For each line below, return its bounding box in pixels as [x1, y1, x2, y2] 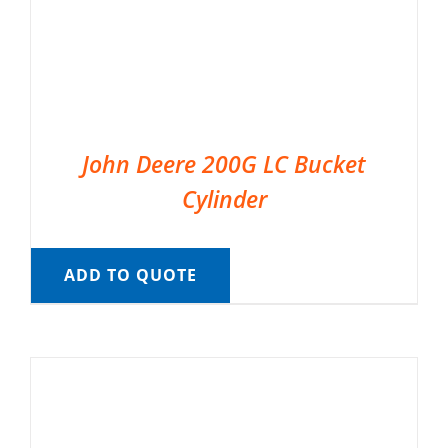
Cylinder [181, 183, 267, 216]
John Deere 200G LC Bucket [82, 148, 366, 181]
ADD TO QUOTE [63, 264, 197, 287]
